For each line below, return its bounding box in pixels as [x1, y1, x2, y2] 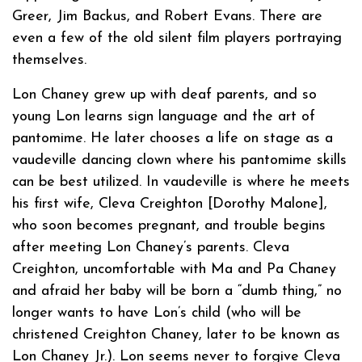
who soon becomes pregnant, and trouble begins [12, 217, 326, 234]
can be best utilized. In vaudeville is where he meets [12, 174, 350, 190]
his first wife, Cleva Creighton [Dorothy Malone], [12, 196, 327, 212]
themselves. [12, 52, 86, 68]
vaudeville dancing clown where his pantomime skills [12, 152, 347, 168]
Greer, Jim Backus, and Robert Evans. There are [12, 8, 322, 24]
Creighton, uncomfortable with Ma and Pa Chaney [12, 261, 336, 277]
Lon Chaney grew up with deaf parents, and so [12, 86, 317, 103]
